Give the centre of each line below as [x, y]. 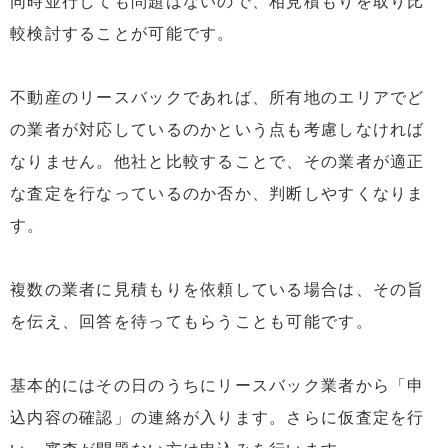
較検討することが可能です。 [122, 34]
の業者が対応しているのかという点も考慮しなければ [217, 130]
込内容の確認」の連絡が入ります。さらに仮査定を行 [217, 418]
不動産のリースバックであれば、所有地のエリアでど [217, 98]
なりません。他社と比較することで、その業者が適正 [217, 162]
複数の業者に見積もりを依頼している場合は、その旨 [217, 290]
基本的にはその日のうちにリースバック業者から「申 [217, 386]
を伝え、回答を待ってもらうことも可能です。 [191, 322]
